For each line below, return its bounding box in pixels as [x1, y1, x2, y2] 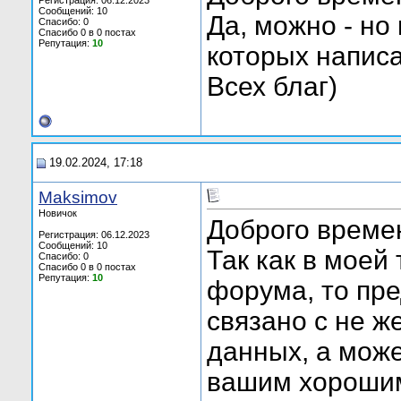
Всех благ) [207, 72, 337, 102]
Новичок [38, 208, 77, 218]
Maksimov [38, 188, 117, 207]
